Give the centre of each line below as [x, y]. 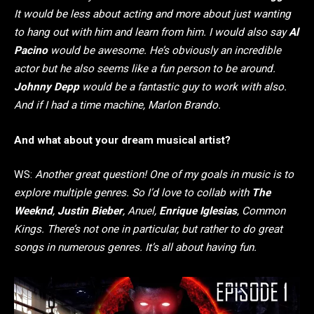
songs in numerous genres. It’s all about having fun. [135, 248]
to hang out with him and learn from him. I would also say [151, 33]
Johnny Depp [47, 87]
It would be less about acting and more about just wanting [152, 14]
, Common [261, 211]
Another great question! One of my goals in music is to [164, 175]
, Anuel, [141, 211]
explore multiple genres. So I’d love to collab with [133, 193]
